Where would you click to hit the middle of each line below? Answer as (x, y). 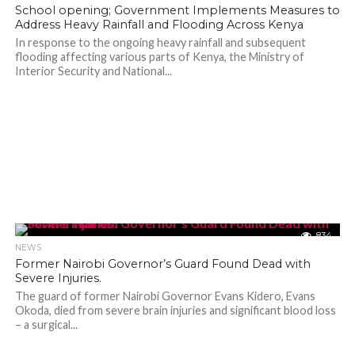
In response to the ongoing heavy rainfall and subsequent (160, 42)
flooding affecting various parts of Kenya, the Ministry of (159, 57)
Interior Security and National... (93, 71)
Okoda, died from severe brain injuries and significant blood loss (175, 310)
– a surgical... (46, 324)
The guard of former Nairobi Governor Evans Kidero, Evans (165, 296)
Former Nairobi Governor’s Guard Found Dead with (162, 264)
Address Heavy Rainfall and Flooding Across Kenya (159, 25)
